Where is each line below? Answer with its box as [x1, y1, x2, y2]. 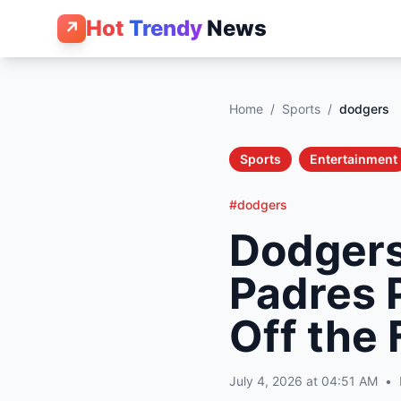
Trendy [129, 15, 202, 41]
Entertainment [310, 151, 397, 166]
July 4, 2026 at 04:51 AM [229, 373, 378, 388]
